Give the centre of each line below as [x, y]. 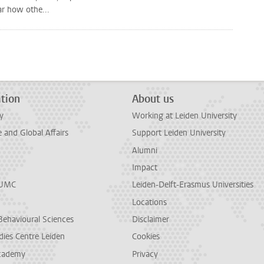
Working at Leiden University [184, 115]
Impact [145, 167]
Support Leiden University [179, 133]
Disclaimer [151, 219]
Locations [149, 202]
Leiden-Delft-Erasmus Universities [193, 185]
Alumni [145, 150]
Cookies [146, 237]
